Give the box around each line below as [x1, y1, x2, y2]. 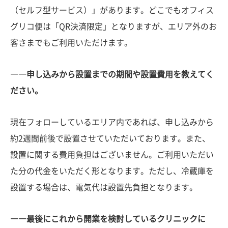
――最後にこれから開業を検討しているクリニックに [10, 215, 206, 223]
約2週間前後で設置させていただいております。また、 [10, 134, 210, 142]
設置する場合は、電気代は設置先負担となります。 [10, 183, 197, 191]
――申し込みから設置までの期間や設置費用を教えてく [10, 70, 214, 78]
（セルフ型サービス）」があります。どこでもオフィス [10, 6, 214, 14]
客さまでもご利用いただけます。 [10, 39, 132, 47]
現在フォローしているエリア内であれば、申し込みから [10, 118, 214, 126]
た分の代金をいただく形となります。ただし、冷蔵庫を [10, 167, 214, 175]
